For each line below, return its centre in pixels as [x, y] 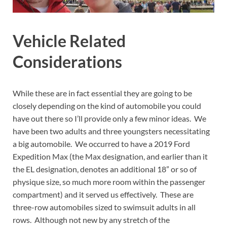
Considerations [67, 62]
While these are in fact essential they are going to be [102, 93]
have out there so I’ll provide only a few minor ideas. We [109, 118]
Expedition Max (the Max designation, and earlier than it [110, 156]
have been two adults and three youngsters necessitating [111, 131]
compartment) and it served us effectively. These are [103, 194]
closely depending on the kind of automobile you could [107, 105]
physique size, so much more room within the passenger [109, 181]
